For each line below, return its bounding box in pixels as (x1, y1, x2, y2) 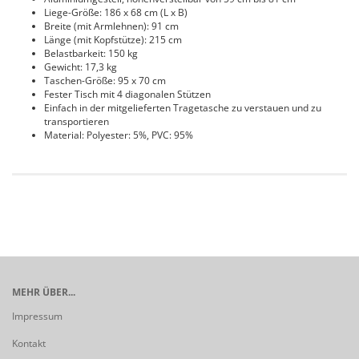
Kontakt (12, 337, 46, 350)
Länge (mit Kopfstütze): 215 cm (44, 33, 182, 46)
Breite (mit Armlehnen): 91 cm (44, 19, 179, 33)
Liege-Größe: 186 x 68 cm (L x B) (44, 6, 188, 19)
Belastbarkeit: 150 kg (44, 46, 138, 60)
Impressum (12, 309, 63, 323)
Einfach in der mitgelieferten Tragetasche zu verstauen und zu (44, 101, 321, 115)
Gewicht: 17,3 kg (44, 60, 117, 74)
